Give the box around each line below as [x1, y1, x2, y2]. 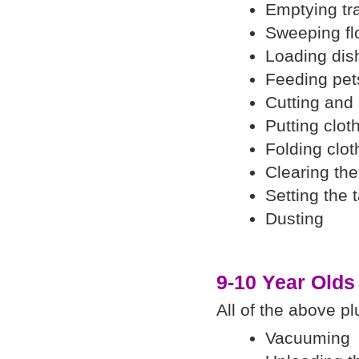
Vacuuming [265, 329, 350, 349]
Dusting [265, 209, 324, 229]
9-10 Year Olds [216, 272, 355, 294]
